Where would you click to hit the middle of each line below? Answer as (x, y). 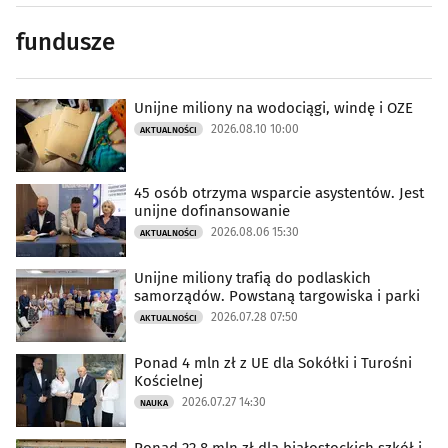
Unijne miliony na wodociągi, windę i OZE (273, 108)
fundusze (65, 42)
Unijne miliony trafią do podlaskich (252, 278)
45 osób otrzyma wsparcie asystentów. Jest (279, 193)
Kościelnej (168, 381)
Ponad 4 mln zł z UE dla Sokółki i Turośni (273, 363)
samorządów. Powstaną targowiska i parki (277, 296)
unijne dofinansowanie (212, 211)
